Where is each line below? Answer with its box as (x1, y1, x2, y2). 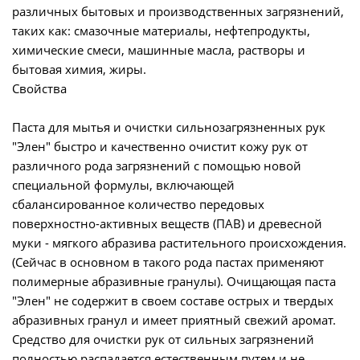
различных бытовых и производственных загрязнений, (12, 3, 344, 19)
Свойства (12, 80, 67, 96)
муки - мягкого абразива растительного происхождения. (12, 235, 346, 251)
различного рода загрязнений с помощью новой (12, 157, 301, 174)
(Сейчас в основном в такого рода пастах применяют (12, 254, 324, 270)
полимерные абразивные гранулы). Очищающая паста (12, 273, 336, 289)
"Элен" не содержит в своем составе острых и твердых (12, 292, 333, 309)
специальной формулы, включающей (12, 177, 235, 193)
